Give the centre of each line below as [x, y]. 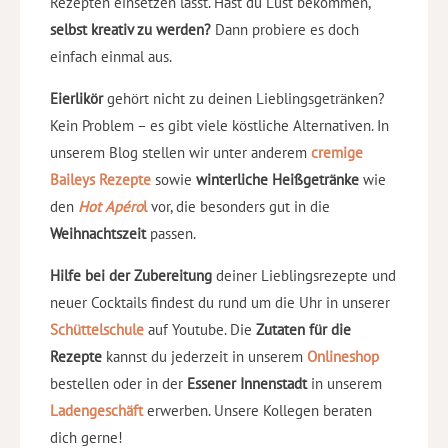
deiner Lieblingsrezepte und [304, 276]
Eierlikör [78, 99]
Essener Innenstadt [247, 384]
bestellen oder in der [118, 384]
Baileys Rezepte [100, 180]
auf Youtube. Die [200, 330]
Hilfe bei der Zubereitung [131, 276]
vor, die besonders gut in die [240, 207]
